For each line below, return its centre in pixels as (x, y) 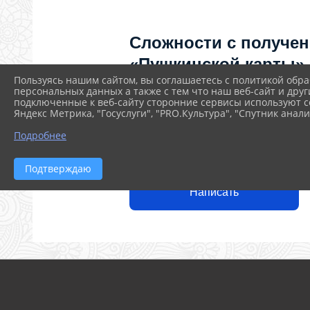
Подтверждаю (58, 168)
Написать (214, 192)
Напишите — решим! (190, 155)
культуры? (174, 128)
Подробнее (40, 135)
